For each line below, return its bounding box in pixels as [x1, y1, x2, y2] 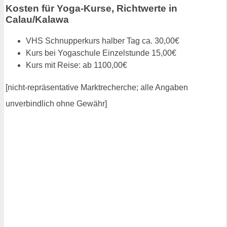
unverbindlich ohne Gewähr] [6, 99, 107, 108]
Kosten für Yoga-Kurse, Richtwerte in [6, 3, 177, 14]
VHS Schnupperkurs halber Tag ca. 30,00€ [26, 36, 179, 45]
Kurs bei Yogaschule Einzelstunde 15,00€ [26, 48, 176, 57]
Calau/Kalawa [6, 14, 69, 25]
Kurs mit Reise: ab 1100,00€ [26, 60, 127, 69]
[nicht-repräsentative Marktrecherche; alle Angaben [6, 83, 188, 92]
